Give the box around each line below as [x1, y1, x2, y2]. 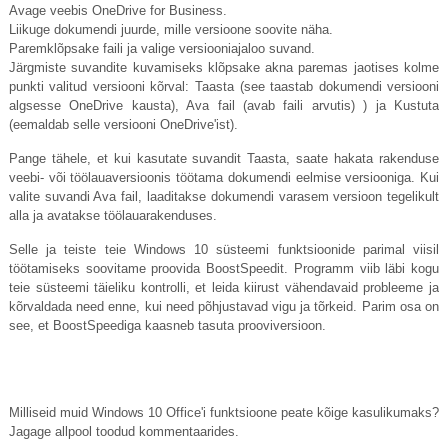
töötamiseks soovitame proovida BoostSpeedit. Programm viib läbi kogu [8, 261, 440, 277]
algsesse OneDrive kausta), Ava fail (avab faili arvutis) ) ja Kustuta [8, 98, 440, 114]
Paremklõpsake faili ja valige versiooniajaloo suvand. [8, 41, 315, 57]
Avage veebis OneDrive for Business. [8, 3, 227, 19]
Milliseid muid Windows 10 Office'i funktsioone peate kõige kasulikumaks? [8, 405, 440, 421]
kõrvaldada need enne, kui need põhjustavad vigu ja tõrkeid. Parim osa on [8, 299, 440, 315]
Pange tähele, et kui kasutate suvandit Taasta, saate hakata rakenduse [8, 151, 440, 167]
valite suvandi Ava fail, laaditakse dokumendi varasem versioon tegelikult [8, 189, 440, 205]
